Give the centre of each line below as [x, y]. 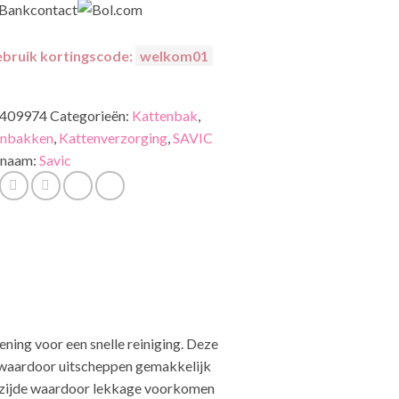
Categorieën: [91, 115]
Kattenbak [165, 115]
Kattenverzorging [113, 137]
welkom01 [174, 55]
